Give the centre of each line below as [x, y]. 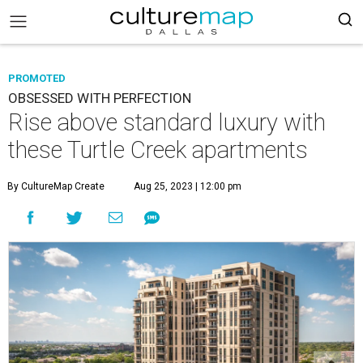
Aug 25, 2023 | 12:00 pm [188, 186]
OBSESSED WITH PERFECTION [100, 98]
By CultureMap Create [56, 186]
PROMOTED [37, 78]
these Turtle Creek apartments [158, 150]
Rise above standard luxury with [167, 122]
